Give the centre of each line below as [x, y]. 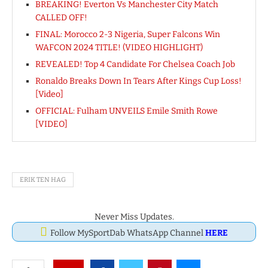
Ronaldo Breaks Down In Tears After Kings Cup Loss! [138, 81]
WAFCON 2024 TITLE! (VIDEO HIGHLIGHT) [119, 47]
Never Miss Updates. [134, 217]
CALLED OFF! [61, 17]
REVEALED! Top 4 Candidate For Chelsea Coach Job [135, 64]
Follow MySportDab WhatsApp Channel [128, 233]
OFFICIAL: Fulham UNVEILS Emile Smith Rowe [127, 111]
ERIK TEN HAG [43, 179]
